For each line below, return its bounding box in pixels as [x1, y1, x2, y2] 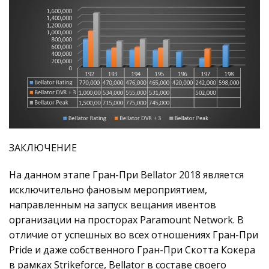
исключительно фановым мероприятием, [9, 183, 207, 196]
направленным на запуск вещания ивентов [9, 198, 216, 211]
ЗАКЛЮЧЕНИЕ [9, 141, 77, 154]
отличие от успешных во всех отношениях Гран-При [9, 228, 258, 241]
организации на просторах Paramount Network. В [9, 213, 244, 226]
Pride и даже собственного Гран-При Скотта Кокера [9, 243, 255, 256]
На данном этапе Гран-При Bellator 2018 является [9, 168, 244, 181]
